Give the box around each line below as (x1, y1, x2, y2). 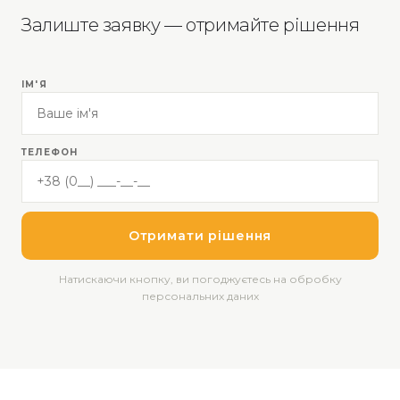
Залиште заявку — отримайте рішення (21, 14, 360, 36)
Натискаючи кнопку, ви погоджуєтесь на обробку (58, 272, 342, 286)
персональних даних (141, 289, 259, 303)
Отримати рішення (128, 228, 272, 244)
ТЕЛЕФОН (21, 146, 79, 158)
